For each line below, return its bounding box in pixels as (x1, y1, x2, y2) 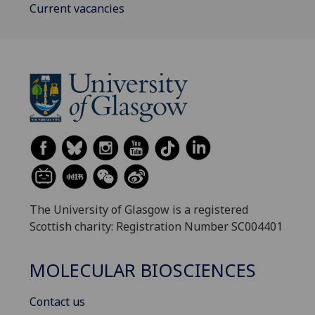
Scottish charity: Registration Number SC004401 (30, 219, 283, 234)
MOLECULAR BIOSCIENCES (30, 258, 256, 283)
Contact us (30, 294, 85, 310)
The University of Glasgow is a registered (30, 202, 248, 217)
